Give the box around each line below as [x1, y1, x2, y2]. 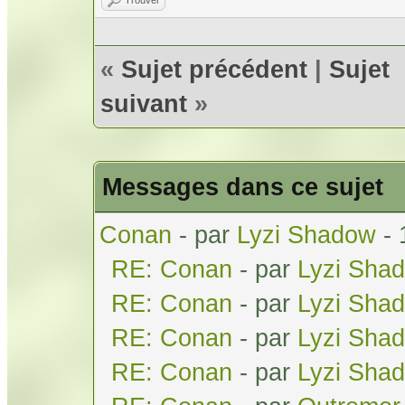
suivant [100, 89, 187, 118]
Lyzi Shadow [237, 220, 376, 249]
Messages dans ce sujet [102, 172, 383, 201]
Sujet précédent [121, 54, 307, 83]
